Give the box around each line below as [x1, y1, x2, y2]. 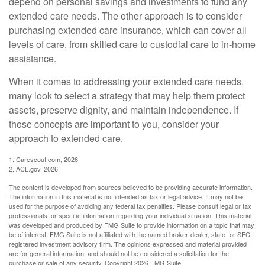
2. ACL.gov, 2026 [9, 163, 58, 173]
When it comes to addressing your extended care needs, [9, 74, 244, 88]
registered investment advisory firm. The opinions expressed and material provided [9, 238, 247, 248]
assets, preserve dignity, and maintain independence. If [9, 102, 238, 117]
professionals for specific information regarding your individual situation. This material [9, 210, 251, 220]
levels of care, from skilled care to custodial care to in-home [9, 37, 256, 51]
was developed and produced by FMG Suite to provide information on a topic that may [9, 219, 254, 230]
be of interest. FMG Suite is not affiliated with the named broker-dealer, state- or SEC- [9, 229, 253, 239]
